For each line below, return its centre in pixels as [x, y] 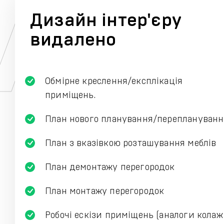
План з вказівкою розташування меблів [131, 143]
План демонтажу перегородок [110, 167]
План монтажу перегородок [105, 191]
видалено [73, 40]
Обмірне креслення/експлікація [114, 81]
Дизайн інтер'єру [106, 20]
